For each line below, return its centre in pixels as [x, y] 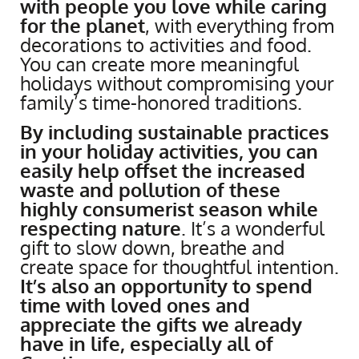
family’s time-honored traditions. [161, 102]
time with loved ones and [135, 305]
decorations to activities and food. [166, 44]
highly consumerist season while [169, 208]
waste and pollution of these [150, 189]
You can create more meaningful [159, 63]
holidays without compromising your [177, 83]
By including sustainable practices [175, 131]
